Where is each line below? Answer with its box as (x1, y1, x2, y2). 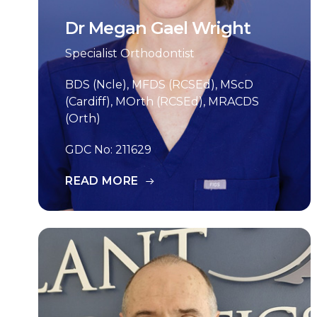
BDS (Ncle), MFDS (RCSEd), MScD (65, 78, 254, 91)
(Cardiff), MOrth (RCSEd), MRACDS (65, 95, 260, 108)
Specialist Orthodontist (65, 47, 195, 60)
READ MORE (65, 174, 139, 188)
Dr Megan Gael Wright (65, 18, 251, 38)
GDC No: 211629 (65, 143, 152, 156)
